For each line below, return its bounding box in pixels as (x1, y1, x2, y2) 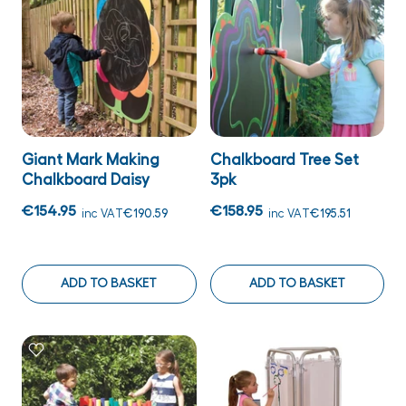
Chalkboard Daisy (22, 171, 150, 188)
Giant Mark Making (22, 151, 159, 168)
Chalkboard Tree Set (209, 151, 359, 168)
